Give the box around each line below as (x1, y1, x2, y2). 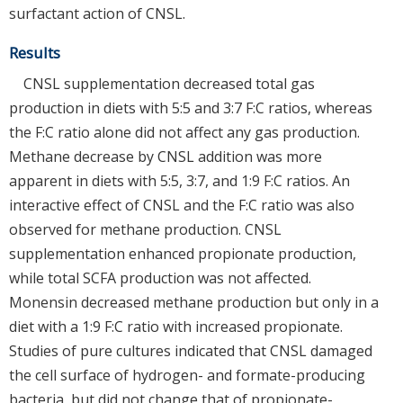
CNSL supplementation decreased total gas (23, 74, 315, 94)
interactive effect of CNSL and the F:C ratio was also (9, 195, 354, 216)
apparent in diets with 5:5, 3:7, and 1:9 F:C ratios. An (9, 171, 350, 192)
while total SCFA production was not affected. (9, 268, 311, 289)
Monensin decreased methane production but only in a (9, 292, 379, 313)
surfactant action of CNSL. (9, 4, 185, 24)
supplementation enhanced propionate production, (9, 244, 356, 264)
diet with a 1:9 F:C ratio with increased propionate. (9, 317, 343, 337)
